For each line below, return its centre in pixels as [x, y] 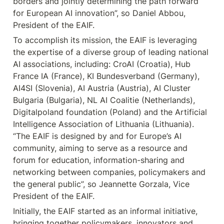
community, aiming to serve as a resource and [101, 148]
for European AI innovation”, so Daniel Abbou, [100, 13]
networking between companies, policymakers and [110, 172]
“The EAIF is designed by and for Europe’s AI [98, 136]
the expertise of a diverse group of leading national [112, 52]
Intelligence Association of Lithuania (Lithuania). [105, 124]
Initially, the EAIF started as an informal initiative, [106, 211]
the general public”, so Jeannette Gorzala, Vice [102, 184]
